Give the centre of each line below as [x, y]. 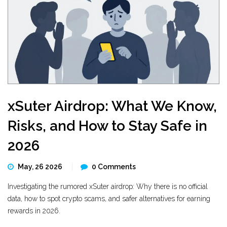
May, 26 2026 [41, 167]
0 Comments [114, 167]
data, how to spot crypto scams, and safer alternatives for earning [109, 199]
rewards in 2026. [34, 211]
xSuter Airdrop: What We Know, [112, 106]
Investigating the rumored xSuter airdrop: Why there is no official [108, 186]
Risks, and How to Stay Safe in [107, 126]
